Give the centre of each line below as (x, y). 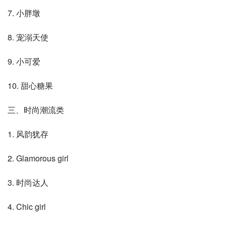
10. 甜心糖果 (30, 86)
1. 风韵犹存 (28, 134)
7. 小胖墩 (24, 13)
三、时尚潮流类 (36, 110)
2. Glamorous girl (38, 158)
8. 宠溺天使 (28, 37)
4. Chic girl (27, 207)
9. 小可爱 (24, 62)
